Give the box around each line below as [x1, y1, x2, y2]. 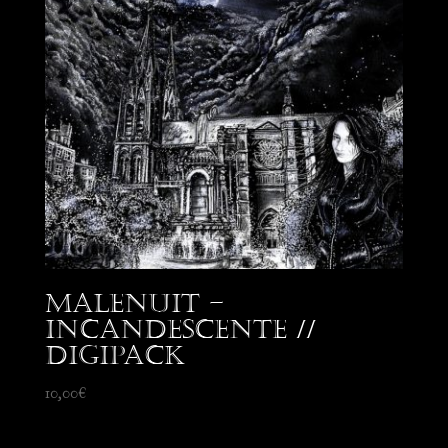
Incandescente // [44, 314, 316, 346]
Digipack [44, 340, 185, 372]
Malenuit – [44, 288, 224, 320]
